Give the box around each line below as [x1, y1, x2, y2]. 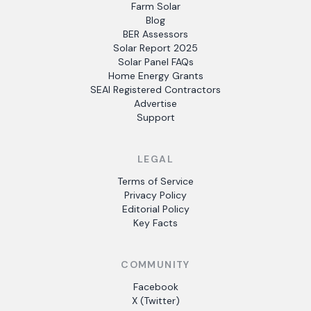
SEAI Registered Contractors [90, 83, 221, 96]
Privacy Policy [124, 189, 187, 201]
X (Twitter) [131, 294, 180, 307]
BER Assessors [123, 28, 188, 40]
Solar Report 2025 [113, 42, 198, 54]
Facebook [133, 280, 178, 293]
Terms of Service [117, 175, 194, 187]
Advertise [134, 97, 177, 110]
